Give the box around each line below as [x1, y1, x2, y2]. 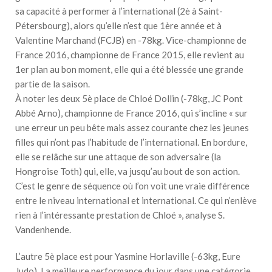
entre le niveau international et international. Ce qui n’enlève [15, 194, 257, 206]
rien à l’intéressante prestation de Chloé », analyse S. [15, 209, 225, 220]
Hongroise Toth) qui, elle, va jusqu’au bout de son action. [15, 165, 240, 177]
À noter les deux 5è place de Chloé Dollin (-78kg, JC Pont [15, 92, 243, 104]
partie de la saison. [15, 78, 90, 89]
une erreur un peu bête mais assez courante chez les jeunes [15, 121, 249, 133]
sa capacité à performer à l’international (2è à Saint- [15, 5, 223, 16]
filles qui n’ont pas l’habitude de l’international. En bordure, [15, 136, 247, 148]
